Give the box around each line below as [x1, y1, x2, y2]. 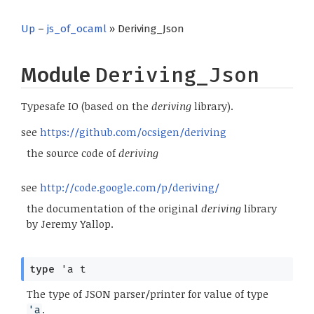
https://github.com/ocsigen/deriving [40, 125, 226, 139]
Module [21, 63, 95, 88]
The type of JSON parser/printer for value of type [26, 287, 268, 301]
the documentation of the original [26, 200, 201, 215]
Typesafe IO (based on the [21, 99, 151, 114]
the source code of [26, 145, 118, 160]
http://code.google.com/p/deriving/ [40, 180, 219, 195]
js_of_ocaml [47, 22, 107, 35]
